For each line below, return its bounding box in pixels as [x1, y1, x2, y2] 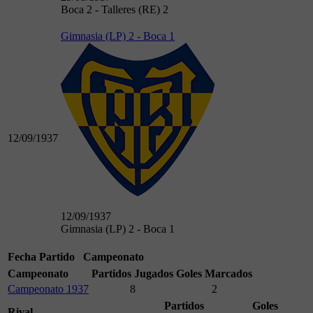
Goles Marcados [176, 268, 252, 280]
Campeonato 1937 [8, 283, 89, 296]
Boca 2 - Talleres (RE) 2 [61, 3, 168, 16]
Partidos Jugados [92, 268, 173, 280]
